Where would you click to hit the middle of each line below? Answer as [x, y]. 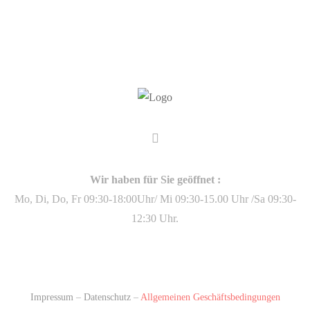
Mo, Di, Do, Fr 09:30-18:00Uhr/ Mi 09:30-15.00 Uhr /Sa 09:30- [155, 199]
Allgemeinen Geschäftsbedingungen [210, 298]
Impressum [52, 298]
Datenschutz [107, 298]
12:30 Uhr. [155, 219]
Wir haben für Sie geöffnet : [155, 180]
